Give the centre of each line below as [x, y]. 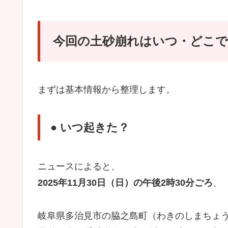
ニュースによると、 [79, 167]
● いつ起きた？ [90, 127]
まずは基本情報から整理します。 [106, 90]
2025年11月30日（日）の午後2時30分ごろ [125, 183]
